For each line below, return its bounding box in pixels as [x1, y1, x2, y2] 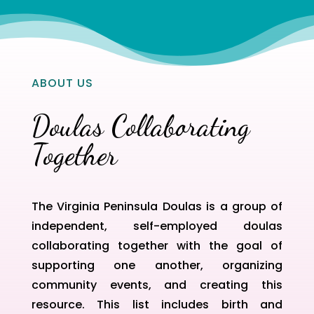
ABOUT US [31, 74, 93, 91]
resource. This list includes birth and [31, 296, 283, 313]
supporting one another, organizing [31, 257, 283, 273]
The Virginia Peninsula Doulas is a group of [31, 198, 283, 214]
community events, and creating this [31, 276, 283, 293]
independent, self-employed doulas [31, 217, 283, 234]
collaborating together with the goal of [31, 237, 283, 254]
